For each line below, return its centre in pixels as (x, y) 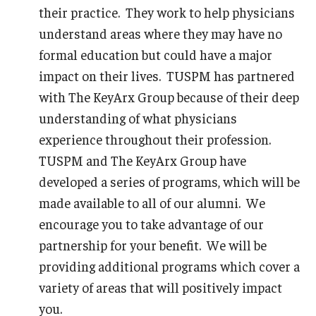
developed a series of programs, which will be (169, 181)
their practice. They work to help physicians (167, 12)
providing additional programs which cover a (169, 266)
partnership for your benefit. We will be (153, 244)
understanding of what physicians (138, 117)
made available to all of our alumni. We (152, 202)
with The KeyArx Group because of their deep (169, 96)
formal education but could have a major (156, 54)
